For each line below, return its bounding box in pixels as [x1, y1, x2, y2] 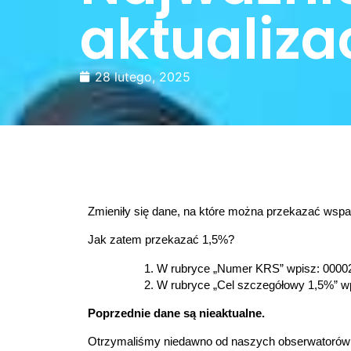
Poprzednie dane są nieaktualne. [88, 306, 265, 320]
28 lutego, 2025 [95, 68, 190, 85]
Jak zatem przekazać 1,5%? [88, 233, 234, 246]
